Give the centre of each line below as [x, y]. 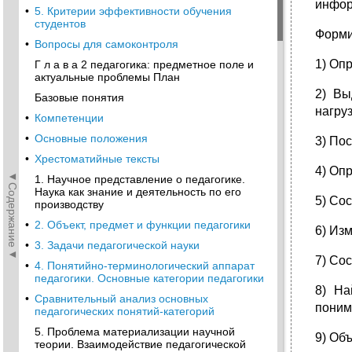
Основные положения [91, 138]
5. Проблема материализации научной [135, 332]
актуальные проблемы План [107, 77]
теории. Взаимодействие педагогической [140, 344]
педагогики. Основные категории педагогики [149, 278]
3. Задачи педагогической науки [117, 245]
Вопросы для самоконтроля [106, 44]
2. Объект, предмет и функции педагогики [143, 225]
